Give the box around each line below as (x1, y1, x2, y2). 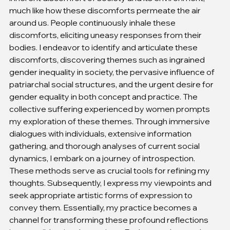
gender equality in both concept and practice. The (9, 91, 199, 102)
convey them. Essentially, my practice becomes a (9, 202, 199, 213)
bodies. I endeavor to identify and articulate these (9, 42, 199, 52)
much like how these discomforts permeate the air (9, 5, 202, 15)
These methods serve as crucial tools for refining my (9, 165, 212, 176)
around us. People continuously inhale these (9, 17, 177, 28)
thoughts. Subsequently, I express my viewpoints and (9, 177, 213, 188)
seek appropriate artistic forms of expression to (9, 189, 194, 200)
